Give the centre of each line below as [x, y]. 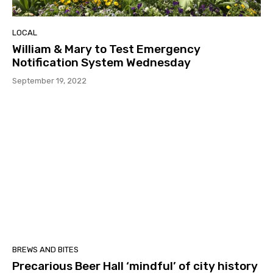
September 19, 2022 [49, 81]
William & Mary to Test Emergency [106, 49]
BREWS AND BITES [45, 250]
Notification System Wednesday [101, 63]
